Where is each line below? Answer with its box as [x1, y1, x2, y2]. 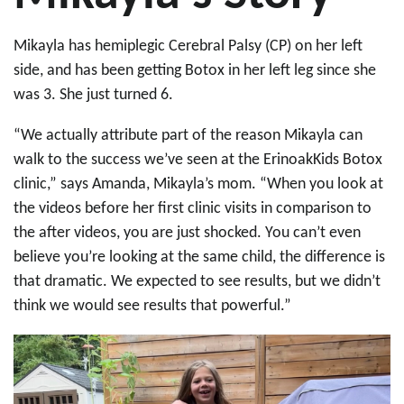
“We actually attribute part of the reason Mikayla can [14, 127, 363, 144]
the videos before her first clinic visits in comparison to [14, 200, 372, 217]
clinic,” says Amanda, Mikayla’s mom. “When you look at [14, 176, 383, 193]
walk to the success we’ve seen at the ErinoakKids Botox [14, 151, 382, 169]
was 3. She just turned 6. [14, 87, 173, 104]
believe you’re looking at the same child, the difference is [14, 249, 385, 266]
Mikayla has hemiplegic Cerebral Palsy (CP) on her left [14, 38, 363, 55]
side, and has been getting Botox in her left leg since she [14, 62, 376, 79]
